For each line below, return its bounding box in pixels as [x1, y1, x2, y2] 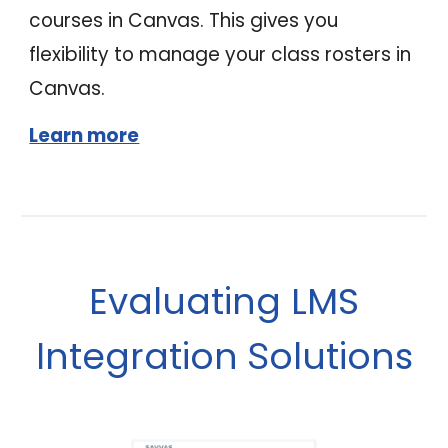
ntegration [44, 331, 248, 382]
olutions [268, 331, 413, 382]
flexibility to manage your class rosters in [29, 41, 412, 69]
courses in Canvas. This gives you [29, 7, 339, 35]
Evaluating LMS [89, 276, 359, 327]
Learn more [29, 122, 140, 150]
